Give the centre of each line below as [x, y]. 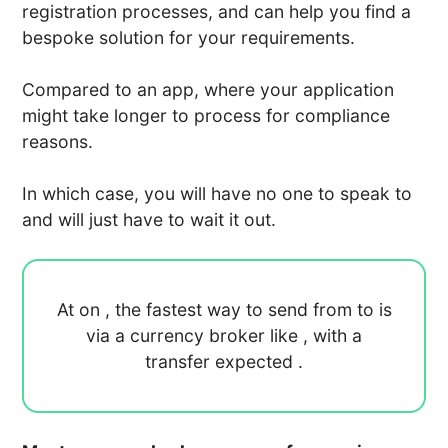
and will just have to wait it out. [149, 219]
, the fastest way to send [208, 309]
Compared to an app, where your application [208, 89]
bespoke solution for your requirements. [189, 37]
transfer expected [221, 361]
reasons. [58, 141]
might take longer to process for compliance [206, 115]
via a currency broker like [194, 335]
